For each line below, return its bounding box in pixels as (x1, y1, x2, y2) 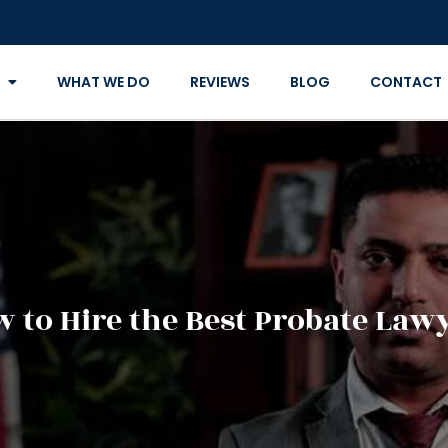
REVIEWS (189, 72, 250, 92)
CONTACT (369, 72, 442, 92)
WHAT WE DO (56, 72, 150, 92)
